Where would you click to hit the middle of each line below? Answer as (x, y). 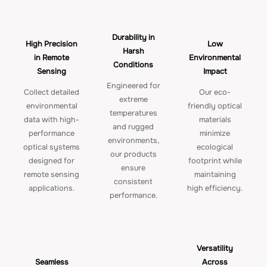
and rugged (133, 127)
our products (133, 155)
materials (215, 120)
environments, (133, 141)
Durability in (133, 37)
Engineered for (133, 86)
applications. (52, 189)
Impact (215, 71)
